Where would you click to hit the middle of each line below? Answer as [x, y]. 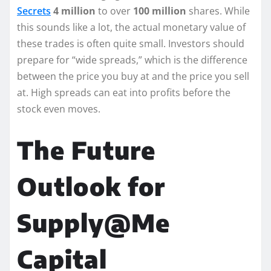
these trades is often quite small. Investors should [131, 43]
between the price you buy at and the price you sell [133, 76]
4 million [74, 11]
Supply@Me [93, 222]
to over [114, 11]
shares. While [218, 11]
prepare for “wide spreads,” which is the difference [132, 60]
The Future [86, 150]
